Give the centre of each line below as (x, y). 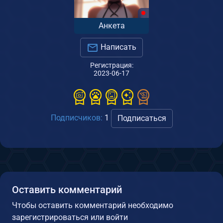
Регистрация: (111, 65)
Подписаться (142, 118)
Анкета (111, 25)
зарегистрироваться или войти (70, 217)
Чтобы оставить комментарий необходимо (93, 205)
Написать (117, 47)
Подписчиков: (76, 117)
